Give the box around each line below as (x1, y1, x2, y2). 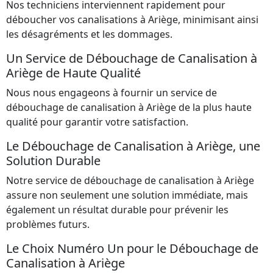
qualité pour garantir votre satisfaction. (6, 115, 188, 129)
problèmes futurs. (6, 217, 90, 231)
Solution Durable (6, 152, 101, 169)
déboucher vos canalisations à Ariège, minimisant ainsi (6, 12, 258, 26)
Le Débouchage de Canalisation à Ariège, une (6, 137, 260, 154)
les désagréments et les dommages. (6, 27, 172, 41)
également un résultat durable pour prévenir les (6, 202, 229, 216)
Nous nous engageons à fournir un (6, 85, 171, 99)
